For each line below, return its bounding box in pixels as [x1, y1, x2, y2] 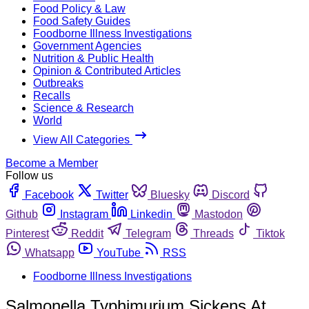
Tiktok [256, 227, 285, 239]
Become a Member [6, 157, 98, 169]
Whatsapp [25, 246, 74, 259]
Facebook [25, 188, 74, 201]
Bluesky [150, 188, 190, 201]
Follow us [6, 169, 53, 181]
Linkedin [130, 208, 172, 220]
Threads [193, 227, 234, 239]
